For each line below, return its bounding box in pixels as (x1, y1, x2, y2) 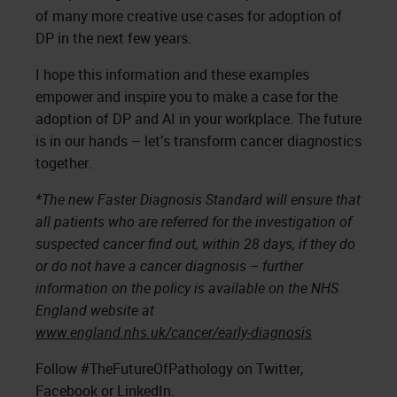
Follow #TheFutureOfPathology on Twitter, (35, 358, 303, 378)
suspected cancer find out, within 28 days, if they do (35, 233, 355, 253)
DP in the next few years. (35, 27, 191, 48)
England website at (35, 300, 154, 320)
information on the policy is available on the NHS (35, 277, 339, 298)
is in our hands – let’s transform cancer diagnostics (35, 130, 362, 151)
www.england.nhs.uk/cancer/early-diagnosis (35, 322, 312, 342)
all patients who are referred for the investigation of (35, 211, 352, 231)
